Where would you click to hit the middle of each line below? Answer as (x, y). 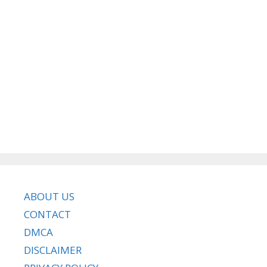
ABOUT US (49, 197)
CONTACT (47, 215)
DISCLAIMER (53, 250)
